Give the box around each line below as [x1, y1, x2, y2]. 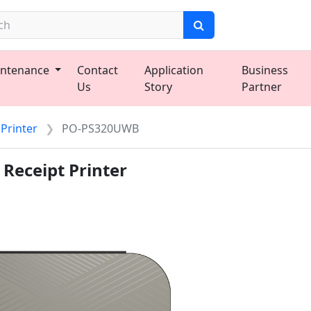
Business [241, 62, 288, 78]
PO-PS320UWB [62, 121, 140, 136]
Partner [241, 79, 282, 94]
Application [144, 62, 204, 78]
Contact [76, 62, 118, 78]
